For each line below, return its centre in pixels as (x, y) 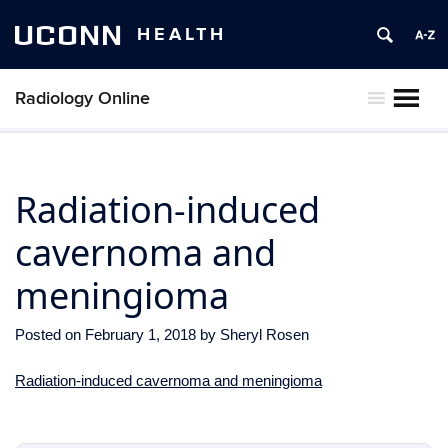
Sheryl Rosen (264, 334)
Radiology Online (82, 98)
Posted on (50, 334)
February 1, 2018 (140, 334)
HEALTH (182, 34)
